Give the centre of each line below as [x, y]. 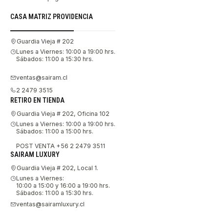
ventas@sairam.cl [42, 78]
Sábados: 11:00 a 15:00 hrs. [55, 131]
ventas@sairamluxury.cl [50, 204]
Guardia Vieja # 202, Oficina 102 [63, 114]
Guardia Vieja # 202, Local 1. [57, 168]
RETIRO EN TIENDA [37, 100]
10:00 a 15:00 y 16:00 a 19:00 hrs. [63, 185]
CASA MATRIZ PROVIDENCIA [52, 17]
